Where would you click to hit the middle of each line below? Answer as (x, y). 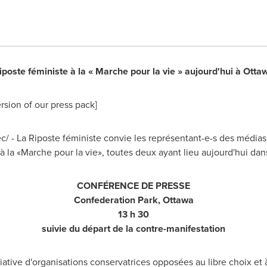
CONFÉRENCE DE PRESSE (133, 186)
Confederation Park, (118, 200)
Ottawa (178, 200)
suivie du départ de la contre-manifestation (133, 229)
